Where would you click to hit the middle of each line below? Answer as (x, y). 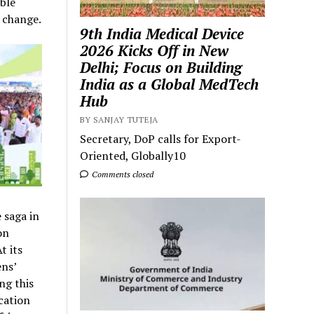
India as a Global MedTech (170, 84)
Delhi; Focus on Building (161, 68)
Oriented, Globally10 (133, 156)
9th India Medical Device (162, 34)
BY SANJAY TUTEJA (119, 120)
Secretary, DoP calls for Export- (161, 139)
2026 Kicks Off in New (155, 51)
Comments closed (122, 175)
